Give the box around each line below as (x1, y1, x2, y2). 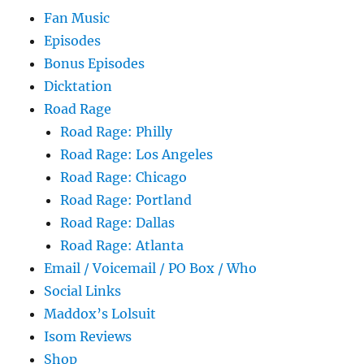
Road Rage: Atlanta (60, 236, 184, 253)
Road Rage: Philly (60, 123, 173, 140)
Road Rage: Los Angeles (60, 145, 214, 162)
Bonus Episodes (44, 54, 145, 71)
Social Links (44, 282, 122, 299)
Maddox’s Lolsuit (44, 305, 157, 322)
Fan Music (44, 9, 110, 26)
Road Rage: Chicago (60, 168, 188, 185)
